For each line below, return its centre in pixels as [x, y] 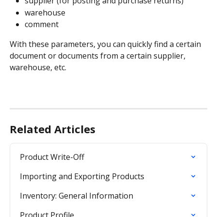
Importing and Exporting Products [82, 177]
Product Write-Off [52, 157]
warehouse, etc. [38, 67]
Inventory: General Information [77, 196]
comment [42, 24]
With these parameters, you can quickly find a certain [106, 44]
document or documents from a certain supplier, [99, 55]
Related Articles [53, 129]
